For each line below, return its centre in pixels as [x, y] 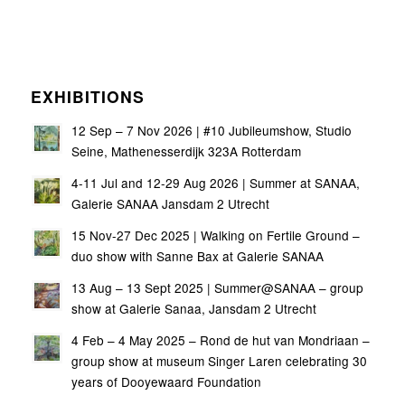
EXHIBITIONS [87, 96]
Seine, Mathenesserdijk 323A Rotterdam [186, 151]
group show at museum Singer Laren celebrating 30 [219, 360]
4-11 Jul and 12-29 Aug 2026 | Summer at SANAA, [215, 182]
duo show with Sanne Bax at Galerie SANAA [197, 255]
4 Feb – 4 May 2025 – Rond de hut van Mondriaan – [220, 339]
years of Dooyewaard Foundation [166, 381]
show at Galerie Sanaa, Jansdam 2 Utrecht [193, 308]
